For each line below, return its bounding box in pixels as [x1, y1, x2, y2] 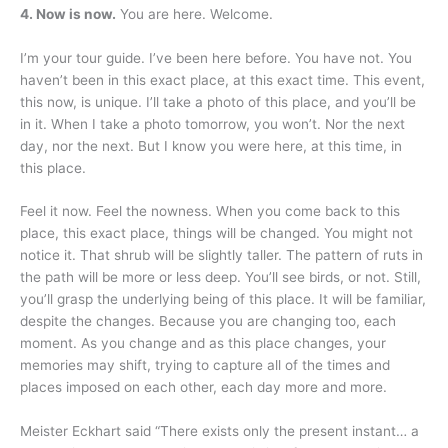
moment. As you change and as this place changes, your [20, 335, 386, 352]
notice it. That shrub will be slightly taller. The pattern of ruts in [20, 247, 423, 264]
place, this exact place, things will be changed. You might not [20, 225, 413, 242]
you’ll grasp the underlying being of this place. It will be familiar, [20, 291, 426, 308]
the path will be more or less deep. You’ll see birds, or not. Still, [20, 269, 421, 286]
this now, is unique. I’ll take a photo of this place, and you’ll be [20, 93, 416, 110]
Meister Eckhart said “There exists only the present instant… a [20, 423, 419, 440]
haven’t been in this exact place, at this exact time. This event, [20, 71, 425, 88]
